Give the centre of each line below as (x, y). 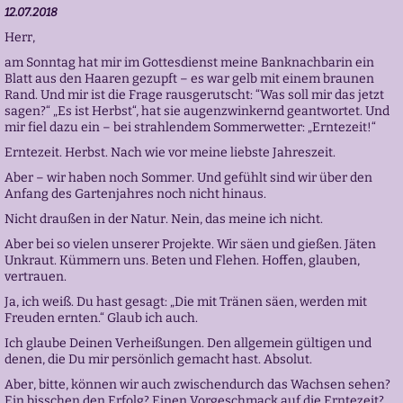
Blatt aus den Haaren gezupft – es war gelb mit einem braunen (189, 79)
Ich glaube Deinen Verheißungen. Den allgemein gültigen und (188, 343)
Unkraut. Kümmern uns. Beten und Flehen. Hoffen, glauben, (182, 260)
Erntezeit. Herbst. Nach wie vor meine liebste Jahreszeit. (170, 152)
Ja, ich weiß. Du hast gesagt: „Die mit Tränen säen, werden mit (185, 302)
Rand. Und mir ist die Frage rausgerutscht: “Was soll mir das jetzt (194, 95)
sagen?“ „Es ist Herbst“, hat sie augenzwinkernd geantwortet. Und (197, 111)
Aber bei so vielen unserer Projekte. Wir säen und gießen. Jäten (190, 244)
